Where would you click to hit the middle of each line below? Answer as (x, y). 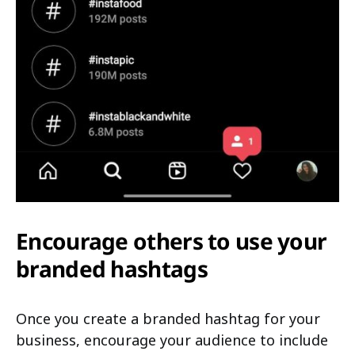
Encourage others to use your (172, 240)
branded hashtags (112, 268)
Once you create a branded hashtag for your (168, 318)
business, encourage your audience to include (172, 340)
